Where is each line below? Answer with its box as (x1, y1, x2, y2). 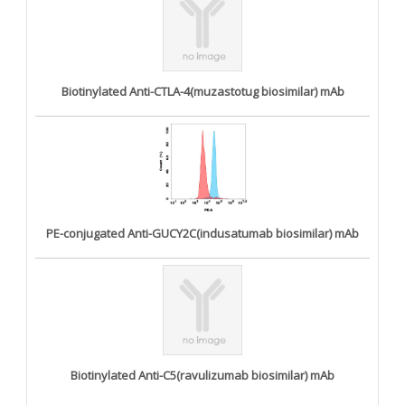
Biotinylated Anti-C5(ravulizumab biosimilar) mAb (71, 366, 334, 383)
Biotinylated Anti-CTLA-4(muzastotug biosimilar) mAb (61, 82, 344, 99)
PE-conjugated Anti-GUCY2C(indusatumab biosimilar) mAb (46, 224, 359, 241)
